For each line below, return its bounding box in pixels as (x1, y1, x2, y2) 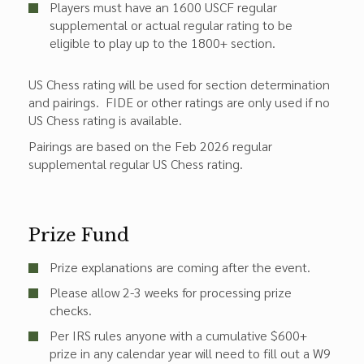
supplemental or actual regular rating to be (50, 16, 292, 33)
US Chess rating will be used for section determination (28, 76, 330, 93)
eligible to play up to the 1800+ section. (50, 34, 275, 51)
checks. (50, 301, 92, 318)
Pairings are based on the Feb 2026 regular (28, 137, 272, 154)
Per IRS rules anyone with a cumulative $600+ (50, 327, 307, 344)
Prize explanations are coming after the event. (50, 258, 310, 275)
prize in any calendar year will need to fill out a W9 (50, 344, 331, 362)
